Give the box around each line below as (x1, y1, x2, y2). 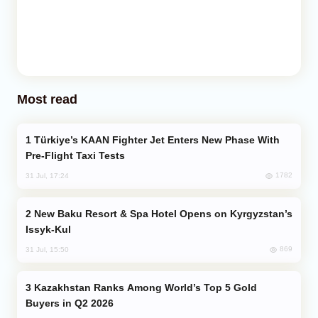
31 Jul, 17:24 (26, 171, 69, 180)
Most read (17, 92, 77, 106)
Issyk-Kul (26, 223, 71, 235)
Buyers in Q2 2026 (26, 297, 114, 309)
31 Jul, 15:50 (26, 245, 69, 253)
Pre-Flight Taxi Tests (26, 149, 125, 161)
